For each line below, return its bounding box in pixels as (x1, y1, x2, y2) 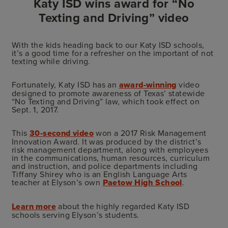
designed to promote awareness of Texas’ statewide (12, 87, 205, 99)
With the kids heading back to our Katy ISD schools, (12, 39, 205, 50)
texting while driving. (12, 55, 91, 67)
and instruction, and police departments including (12, 160, 198, 172)
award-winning (119, 78, 177, 91)
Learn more (12, 200, 56, 212)
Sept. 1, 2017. (12, 103, 59, 115)
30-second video (30, 127, 94, 139)
